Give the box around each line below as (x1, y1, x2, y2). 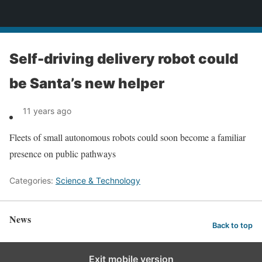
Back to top (212, 220, 253, 230)
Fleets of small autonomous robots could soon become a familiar (9, 131, 246, 143)
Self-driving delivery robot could (9, 50, 238, 67)
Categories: (9, 175, 56, 185)
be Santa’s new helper (9, 75, 164, 92)
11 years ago (23, 106, 71, 116)
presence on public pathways (9, 147, 116, 160)
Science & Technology (56, 175, 140, 185)
